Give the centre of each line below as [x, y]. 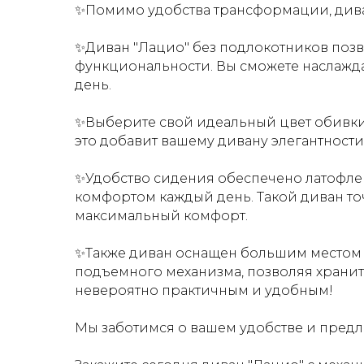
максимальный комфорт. [161, 216]
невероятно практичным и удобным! [204, 291]
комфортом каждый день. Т [169, 197]
